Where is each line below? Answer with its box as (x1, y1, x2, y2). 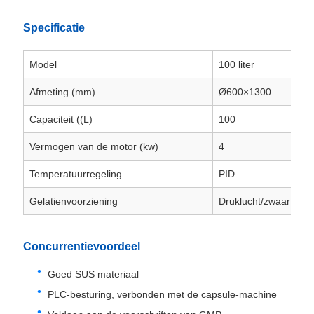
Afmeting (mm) (29, 86, 95, 98)
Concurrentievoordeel (22, 240, 140, 253)
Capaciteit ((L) (29, 114, 93, 125)
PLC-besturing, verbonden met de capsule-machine (47, 289, 277, 301)
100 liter (218, 59, 254, 71)
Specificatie (22, 22, 85, 34)
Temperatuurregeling (29, 168, 122, 180)
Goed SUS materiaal (47, 268, 139, 280)
